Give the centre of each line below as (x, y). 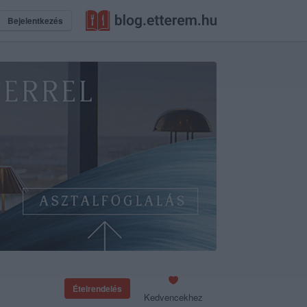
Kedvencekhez (173, 297)
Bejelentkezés (36, 21)
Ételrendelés (97, 289)
